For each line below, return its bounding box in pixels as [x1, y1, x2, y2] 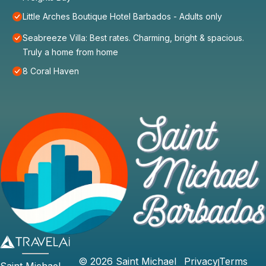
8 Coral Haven [23, 66, 79, 77]
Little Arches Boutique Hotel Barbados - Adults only [23, 11, 222, 22]
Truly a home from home [23, 47, 118, 58]
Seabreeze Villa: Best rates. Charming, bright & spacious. [23, 33, 244, 43]
